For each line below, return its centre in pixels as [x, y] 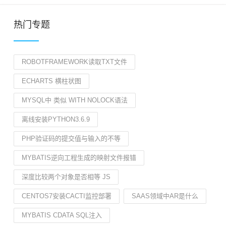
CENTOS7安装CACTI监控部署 [67, 196]
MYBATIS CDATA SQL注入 [62, 215]
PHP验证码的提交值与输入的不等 [71, 138]
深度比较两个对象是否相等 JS [66, 177]
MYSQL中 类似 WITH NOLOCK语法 [75, 100]
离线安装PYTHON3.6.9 [56, 119]
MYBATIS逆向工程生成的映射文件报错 [79, 158]
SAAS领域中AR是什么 [165, 196]
